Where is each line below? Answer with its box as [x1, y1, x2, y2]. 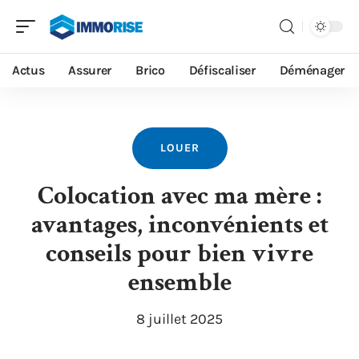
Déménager [279, 63, 345, 78]
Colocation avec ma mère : [38, 179, 321, 212]
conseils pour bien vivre [46, 237, 313, 270]
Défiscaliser [188, 63, 256, 78]
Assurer [68, 63, 112, 78]
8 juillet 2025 [136, 310, 223, 328]
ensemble [127, 266, 232, 299]
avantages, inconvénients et [30, 208, 329, 241]
